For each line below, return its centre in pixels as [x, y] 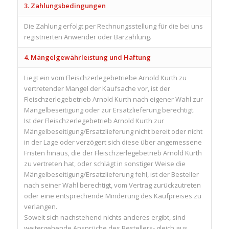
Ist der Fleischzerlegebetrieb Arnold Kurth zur [94, 120]
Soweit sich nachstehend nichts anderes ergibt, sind [105, 217]
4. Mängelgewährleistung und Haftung [87, 57]
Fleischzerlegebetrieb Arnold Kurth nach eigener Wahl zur [113, 99]
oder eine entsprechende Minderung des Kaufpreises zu [112, 196]
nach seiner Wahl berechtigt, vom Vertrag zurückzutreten [112, 185]
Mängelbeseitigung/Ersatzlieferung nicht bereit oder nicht [113, 131]
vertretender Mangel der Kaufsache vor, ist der [97, 88]
